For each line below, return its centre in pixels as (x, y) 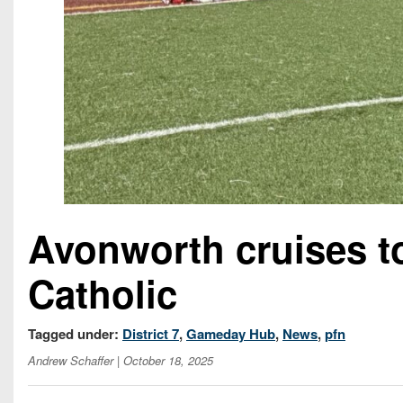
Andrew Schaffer (71, 361)
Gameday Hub (231, 334)
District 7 (151, 334)
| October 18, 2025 (163, 361)
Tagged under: (75, 334)
